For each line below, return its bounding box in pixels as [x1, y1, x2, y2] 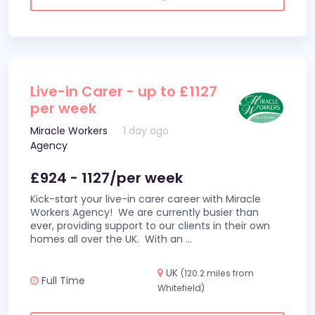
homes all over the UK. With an [30, 232, 186, 246]
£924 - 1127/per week [30, 168, 183, 188]
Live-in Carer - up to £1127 [30, 82, 217, 101]
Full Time [39, 273, 85, 288]
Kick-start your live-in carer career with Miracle [30, 192, 261, 206]
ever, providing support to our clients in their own [30, 219, 270, 233]
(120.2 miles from [181, 267, 254, 279]
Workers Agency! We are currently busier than [30, 205, 259, 219]
